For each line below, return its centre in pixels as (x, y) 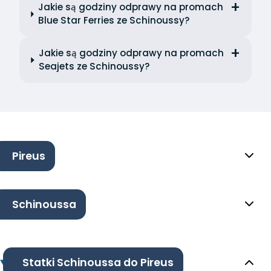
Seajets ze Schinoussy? (94, 67)
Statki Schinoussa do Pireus (98, 262)
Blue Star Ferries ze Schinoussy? (114, 21)
